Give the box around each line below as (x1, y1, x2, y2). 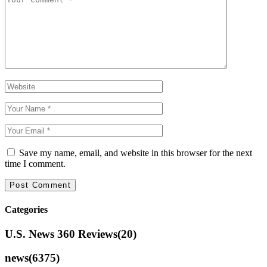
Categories (5, 204, 48, 215)
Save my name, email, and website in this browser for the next (19, 148, 252, 159)
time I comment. (5, 159, 66, 169)
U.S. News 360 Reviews (5, 227, 117, 240)
